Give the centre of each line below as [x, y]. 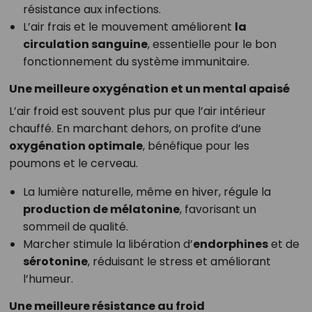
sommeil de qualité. [75, 227]
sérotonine [55, 262]
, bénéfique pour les [196, 146]
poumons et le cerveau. [73, 164]
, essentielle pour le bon [212, 45]
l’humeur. [48, 279]
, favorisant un [218, 210]
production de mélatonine [101, 210]
